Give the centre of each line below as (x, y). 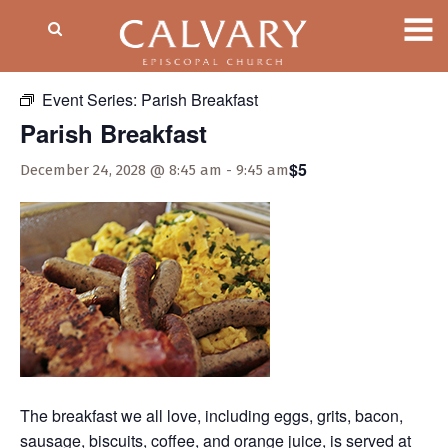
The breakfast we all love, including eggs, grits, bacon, (211, 415)
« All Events (65, 61)
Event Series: (91, 99)
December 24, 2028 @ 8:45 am (121, 170)
